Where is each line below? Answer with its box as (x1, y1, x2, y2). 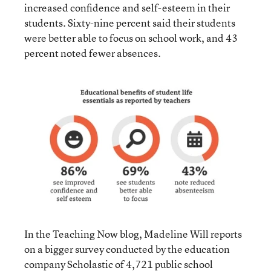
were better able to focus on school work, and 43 (24, 31, 238, 45)
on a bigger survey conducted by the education (24, 242, 230, 256)
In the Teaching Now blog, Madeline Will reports (24, 227, 242, 241)
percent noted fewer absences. (24, 46, 161, 60)
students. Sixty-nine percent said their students (24, 16, 235, 30)
